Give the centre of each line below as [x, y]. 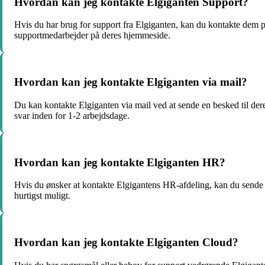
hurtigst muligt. [42, 196]
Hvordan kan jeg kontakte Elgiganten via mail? [131, 82]
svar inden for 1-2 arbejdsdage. [72, 115]
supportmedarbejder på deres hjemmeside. [92, 35]
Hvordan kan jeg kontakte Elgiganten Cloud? [126, 243]
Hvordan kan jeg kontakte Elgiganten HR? [120, 162]
